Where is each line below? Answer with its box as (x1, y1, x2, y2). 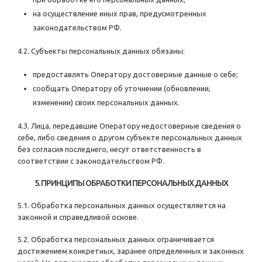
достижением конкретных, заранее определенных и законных (18, 247, 244, 256)
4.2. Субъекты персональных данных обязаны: (18, 47, 185, 56)
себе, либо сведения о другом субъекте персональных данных (18, 133, 242, 142)
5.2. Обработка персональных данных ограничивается (18, 235, 214, 244)
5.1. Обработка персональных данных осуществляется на (18, 201, 226, 210)
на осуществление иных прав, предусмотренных (33, 9, 206, 18)
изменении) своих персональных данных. (33, 98, 180, 107)
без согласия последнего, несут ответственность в (18, 145, 201, 154)
